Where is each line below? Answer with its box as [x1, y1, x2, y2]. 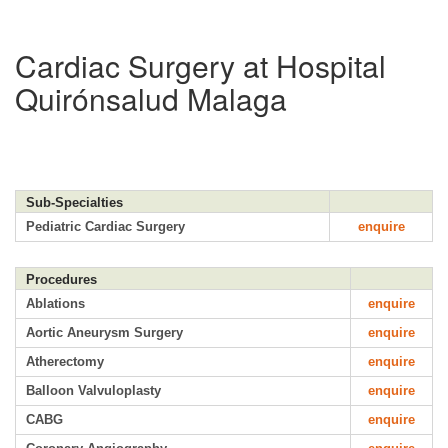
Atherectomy [26, 353, 104, 369]
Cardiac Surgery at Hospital [15, 43, 386, 87]
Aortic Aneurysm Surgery [26, 324, 183, 340]
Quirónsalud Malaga [15, 76, 287, 120]
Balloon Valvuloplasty [26, 382, 161, 398]
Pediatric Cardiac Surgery [26, 218, 185, 234]
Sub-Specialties [26, 194, 123, 210]
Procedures [26, 271, 97, 287]
